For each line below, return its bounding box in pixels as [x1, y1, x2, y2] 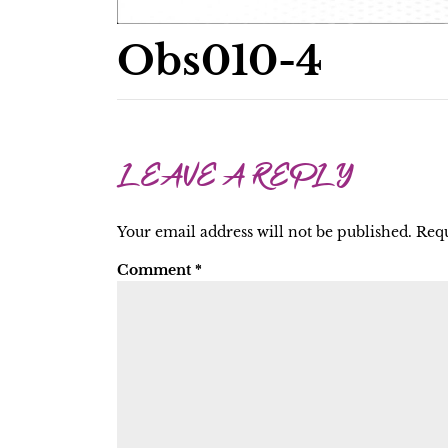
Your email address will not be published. [117, 223, 412, 241]
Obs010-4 [117, 36, 323, 86]
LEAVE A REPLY [117, 157, 353, 203]
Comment [117, 261, 195, 279]
